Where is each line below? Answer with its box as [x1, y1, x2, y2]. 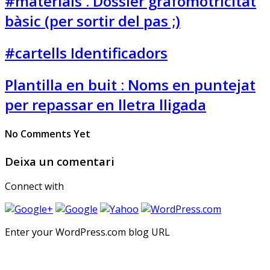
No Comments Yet [5, 127, 90, 141]
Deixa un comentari [5, 153, 115, 169]
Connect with [5, 180, 64, 193]
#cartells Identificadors [5, 43, 168, 63]
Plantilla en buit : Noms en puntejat [5, 74, 256, 95]
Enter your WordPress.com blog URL [5, 225, 170, 239]
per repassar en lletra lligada [5, 94, 206, 115]
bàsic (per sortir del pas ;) [5, 11, 180, 31]
